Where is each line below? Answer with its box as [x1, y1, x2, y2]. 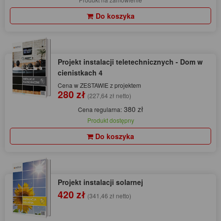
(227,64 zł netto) [87, 91, 131, 100]
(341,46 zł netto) [87, 191, 131, 200]
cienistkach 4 [58, 68, 103, 78]
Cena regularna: [78, 105, 122, 114]
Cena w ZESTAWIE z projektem [58, 81, 141, 90]
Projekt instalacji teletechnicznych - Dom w [58, 57, 203, 67]
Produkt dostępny [87, 116, 134, 125]
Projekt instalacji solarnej [58, 177, 143, 187]
